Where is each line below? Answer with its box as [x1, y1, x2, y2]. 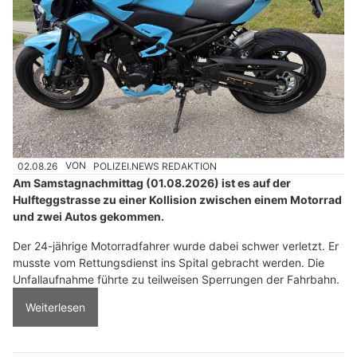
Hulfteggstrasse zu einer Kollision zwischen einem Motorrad [13, 192, 342, 206]
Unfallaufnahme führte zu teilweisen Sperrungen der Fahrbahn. [13, 272, 339, 286]
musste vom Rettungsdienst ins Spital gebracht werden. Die [13, 255, 324, 269]
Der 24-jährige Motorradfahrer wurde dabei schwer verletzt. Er [13, 238, 339, 253]
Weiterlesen [25, 300, 85, 314]
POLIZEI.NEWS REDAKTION [93, 159, 218, 172]
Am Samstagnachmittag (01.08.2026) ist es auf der [13, 175, 291, 190]
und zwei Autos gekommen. [13, 209, 164, 223]
